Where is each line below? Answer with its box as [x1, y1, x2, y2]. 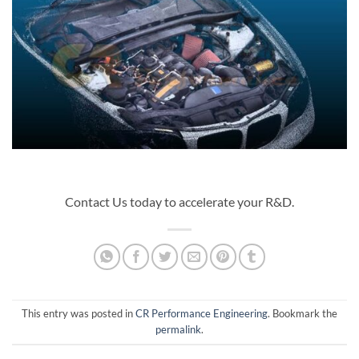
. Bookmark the [268, 307, 337, 321]
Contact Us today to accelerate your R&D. [65, 193, 294, 209]
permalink [155, 323, 201, 337]
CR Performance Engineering [135, 307, 268, 321]
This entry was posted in [22, 307, 135, 321]
